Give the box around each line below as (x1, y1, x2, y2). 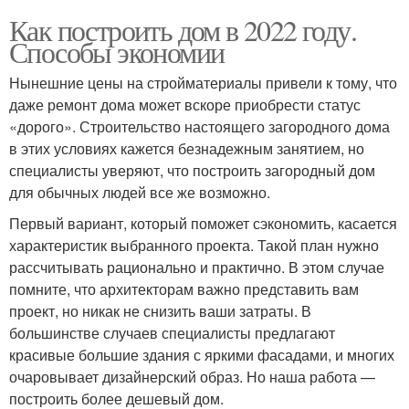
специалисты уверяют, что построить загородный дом (9, 159, 375, 181)
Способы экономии (9, 31, 225, 71)
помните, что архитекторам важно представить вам (9, 278, 359, 299)
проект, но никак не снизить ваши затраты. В (9, 299, 311, 321)
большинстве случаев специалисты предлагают (9, 321, 335, 343)
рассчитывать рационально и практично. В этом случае (9, 256, 384, 278)
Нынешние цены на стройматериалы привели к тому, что (9, 71, 397, 93)
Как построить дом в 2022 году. (9, 9, 356, 49)
